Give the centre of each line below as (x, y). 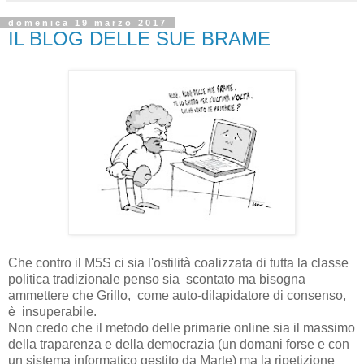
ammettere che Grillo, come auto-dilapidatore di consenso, (177, 295)
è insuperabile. (52, 311)
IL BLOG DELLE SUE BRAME (139, 38)
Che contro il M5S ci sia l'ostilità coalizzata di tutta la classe (178, 262)
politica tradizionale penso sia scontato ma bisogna (157, 279)
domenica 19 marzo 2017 (88, 22)
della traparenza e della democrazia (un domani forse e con (179, 344)
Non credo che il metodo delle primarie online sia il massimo (182, 327)
